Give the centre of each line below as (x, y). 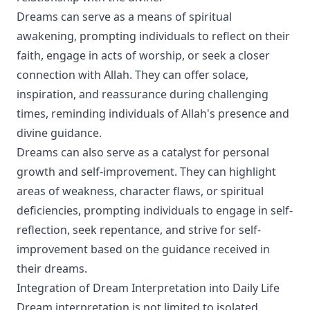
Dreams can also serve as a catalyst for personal (143, 152)
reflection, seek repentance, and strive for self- (139, 230)
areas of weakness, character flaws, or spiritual (140, 191)
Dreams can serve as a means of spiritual (124, 17)
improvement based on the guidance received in (143, 249)
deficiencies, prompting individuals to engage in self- (155, 210)
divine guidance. (59, 133)
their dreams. (52, 268)
